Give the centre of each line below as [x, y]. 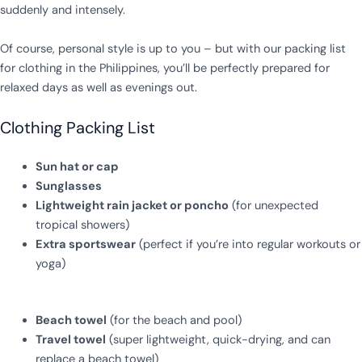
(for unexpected [273, 205]
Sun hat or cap [77, 166]
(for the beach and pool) [174, 320]
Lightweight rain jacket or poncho [132, 205]
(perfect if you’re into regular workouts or [248, 244]
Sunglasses [68, 186]
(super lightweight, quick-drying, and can [218, 339]
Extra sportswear [85, 244]
